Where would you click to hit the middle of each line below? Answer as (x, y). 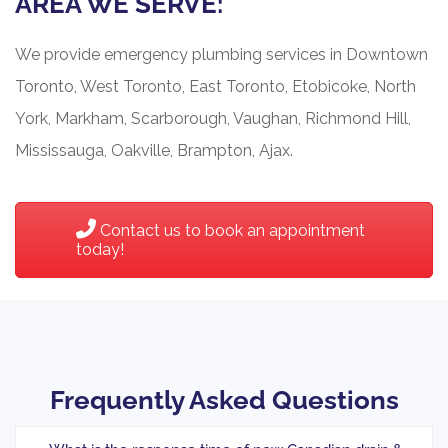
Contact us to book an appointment (230, 231)
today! (100, 250)
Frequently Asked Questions (224, 400)
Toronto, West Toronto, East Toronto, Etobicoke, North (215, 87)
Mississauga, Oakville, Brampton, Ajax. (154, 151)
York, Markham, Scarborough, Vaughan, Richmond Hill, (213, 119)
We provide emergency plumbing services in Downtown (221, 55)
